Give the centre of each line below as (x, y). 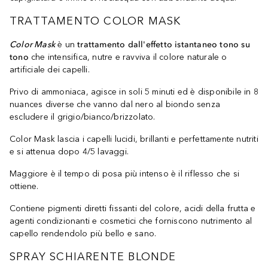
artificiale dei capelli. (50, 70)
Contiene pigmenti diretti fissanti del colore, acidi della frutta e (133, 208)
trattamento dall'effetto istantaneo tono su (164, 45)
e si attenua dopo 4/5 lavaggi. (69, 152)
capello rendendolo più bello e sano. (83, 234)
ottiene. (24, 186)
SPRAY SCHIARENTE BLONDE (93, 257)
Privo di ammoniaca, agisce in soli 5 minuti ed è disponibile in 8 (134, 92)
